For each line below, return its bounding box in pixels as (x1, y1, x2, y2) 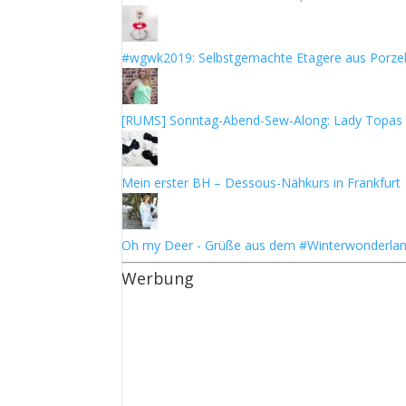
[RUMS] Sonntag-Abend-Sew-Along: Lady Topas (121, 111, 403, 129)
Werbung (121, 267, 195, 289)
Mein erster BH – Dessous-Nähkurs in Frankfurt (121, 174, 401, 191)
